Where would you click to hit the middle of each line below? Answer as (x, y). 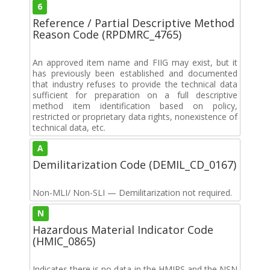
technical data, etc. (69, 127)
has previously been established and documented (135, 73)
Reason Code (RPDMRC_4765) (107, 34)
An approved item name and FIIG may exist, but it (135, 62)
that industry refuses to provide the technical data (135, 84)
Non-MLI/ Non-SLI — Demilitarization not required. (132, 192)
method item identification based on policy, (135, 105)
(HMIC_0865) (64, 241)
